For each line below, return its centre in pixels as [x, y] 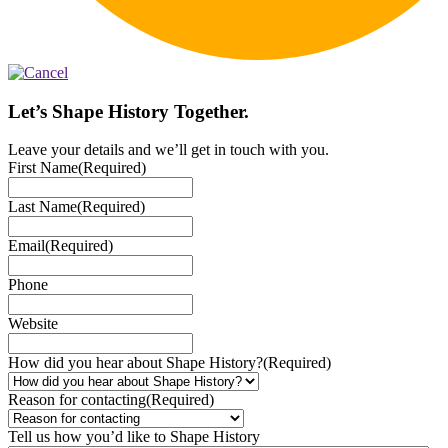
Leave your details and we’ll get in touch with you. [168, 150]
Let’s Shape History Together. [128, 111]
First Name [43, 168]
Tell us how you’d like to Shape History [134, 437]
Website [33, 324]
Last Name [42, 207]
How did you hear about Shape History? [135, 363]
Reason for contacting [77, 400]
